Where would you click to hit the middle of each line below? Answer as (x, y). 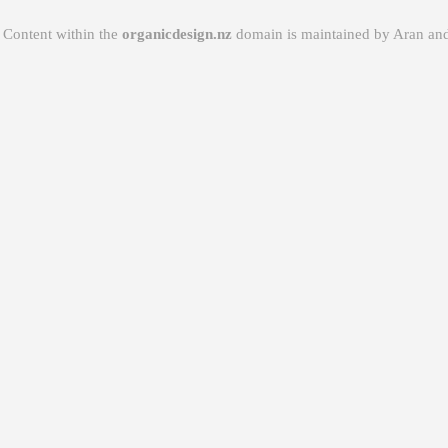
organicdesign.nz (177, 34)
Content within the (62, 34)
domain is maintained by (312, 34)
